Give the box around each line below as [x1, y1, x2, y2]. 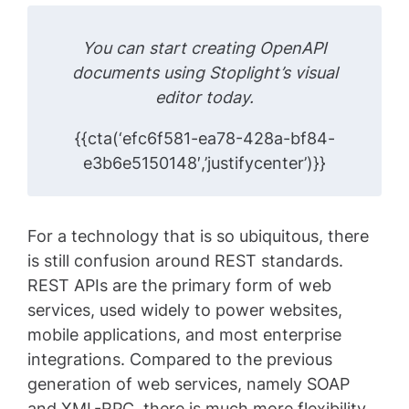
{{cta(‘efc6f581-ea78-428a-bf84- [74, 129, 335, 149]
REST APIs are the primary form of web [27, 276, 331, 296]
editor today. [155, 88, 254, 108]
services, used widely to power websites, [27, 300, 342, 320]
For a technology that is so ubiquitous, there [27, 226, 369, 246]
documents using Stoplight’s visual [71, 63, 338, 83]
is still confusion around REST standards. [27, 251, 343, 271]
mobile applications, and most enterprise [27, 325, 341, 345]
